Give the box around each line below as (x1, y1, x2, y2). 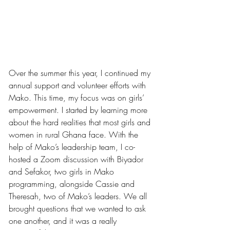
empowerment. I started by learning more (9, 104, 150, 116)
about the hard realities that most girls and (9, 117, 153, 128)
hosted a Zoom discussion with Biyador (9, 154, 146, 165)
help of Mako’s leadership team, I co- (9, 141, 135, 153)
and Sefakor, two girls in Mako (9, 166, 117, 178)
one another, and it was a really (9, 215, 119, 227)
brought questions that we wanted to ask (9, 203, 148, 215)
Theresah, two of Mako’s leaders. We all (9, 190, 149, 202)
